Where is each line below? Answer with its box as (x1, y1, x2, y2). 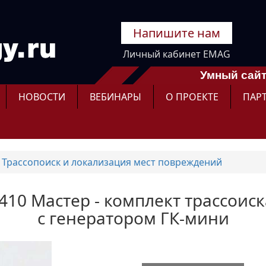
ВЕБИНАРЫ (90, 90, 141, 103)
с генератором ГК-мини (37, 207, 229, 229)
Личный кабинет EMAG (122, 47, 230, 61)
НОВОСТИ (18, 90, 65, 103)
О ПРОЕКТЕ (166, 90, 218, 103)
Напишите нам (132, 25, 220, 41)
